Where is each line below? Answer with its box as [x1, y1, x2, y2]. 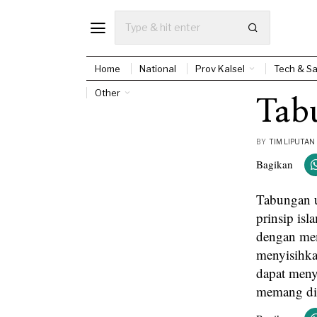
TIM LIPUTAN [269, 137, 315, 146]
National [139, 62, 176, 74]
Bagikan [256, 157, 293, 171]
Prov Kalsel [195, 62, 245, 74]
